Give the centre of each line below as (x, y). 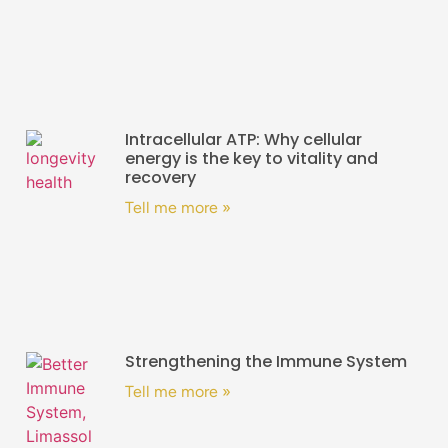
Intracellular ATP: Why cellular (244, 139)
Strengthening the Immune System (266, 362)
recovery (161, 177)
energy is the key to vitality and (252, 158)
